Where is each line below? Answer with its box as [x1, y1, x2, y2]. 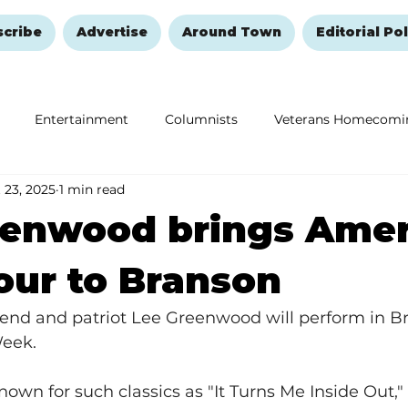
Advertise [76, 24, 148, 41]
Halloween [312, 183, 379, 200]
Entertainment [35, 110, 128, 127]
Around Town [181, 24, 281, 41]
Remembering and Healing [103, 183, 276, 200]
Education [2, 183, 66, 200]
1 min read [59, 180, 125, 198]
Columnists [165, 110, 238, 127]
